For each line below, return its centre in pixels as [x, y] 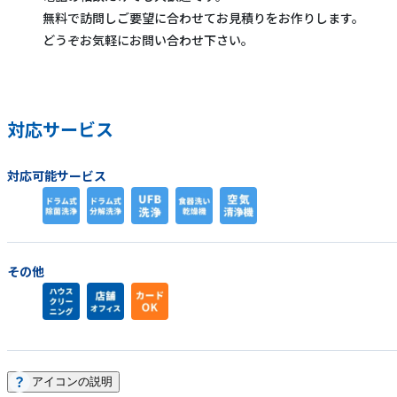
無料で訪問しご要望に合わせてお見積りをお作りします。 [203, 18]
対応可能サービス [57, 176]
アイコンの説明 [72, 382]
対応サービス [60, 129]
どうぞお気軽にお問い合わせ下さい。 [148, 40]
